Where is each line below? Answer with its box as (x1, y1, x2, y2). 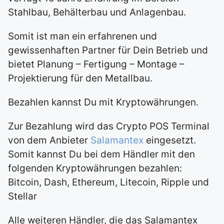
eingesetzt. (143, 134, 196, 146)
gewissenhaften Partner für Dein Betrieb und (8, 44, 208, 56)
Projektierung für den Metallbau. (8, 72, 152, 84)
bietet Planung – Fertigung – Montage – (8, 58, 184, 70)
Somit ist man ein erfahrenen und (8, 30, 157, 42)
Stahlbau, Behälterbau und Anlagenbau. (8, 6, 186, 18)
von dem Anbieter (8, 134, 90, 146)
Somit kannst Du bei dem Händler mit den (8, 148, 195, 160)
